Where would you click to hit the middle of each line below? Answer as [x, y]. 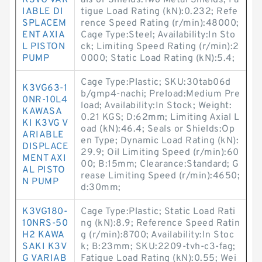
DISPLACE [45, 147]
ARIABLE [43, 135]
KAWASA [42, 112]
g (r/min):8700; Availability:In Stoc [157, 235]
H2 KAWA [44, 235]
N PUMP [40, 182]
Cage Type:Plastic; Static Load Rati [158, 212]
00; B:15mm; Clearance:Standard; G [160, 164]
